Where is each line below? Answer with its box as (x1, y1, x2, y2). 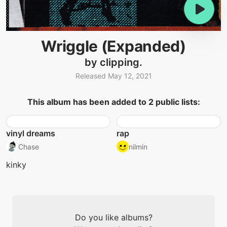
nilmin (129, 142, 147, 151)
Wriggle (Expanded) (41, 37, 186, 55)
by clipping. (85, 56, 142, 68)
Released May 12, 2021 (75, 71, 152, 81)
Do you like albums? (74, 212, 153, 223)
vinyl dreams (6, 128, 55, 139)
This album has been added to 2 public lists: (27, 97, 200, 107)
